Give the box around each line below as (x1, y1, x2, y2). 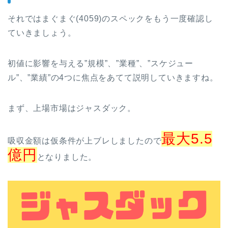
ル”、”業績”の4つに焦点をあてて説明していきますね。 (8, 73, 218, 82)
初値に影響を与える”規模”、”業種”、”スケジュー (8, 59, 193, 68)
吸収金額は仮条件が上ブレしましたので (8, 136, 162, 146)
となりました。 (37, 153, 97, 162)
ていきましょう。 (8, 28, 76, 38)
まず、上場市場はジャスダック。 (8, 104, 136, 113)
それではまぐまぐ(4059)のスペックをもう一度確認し (8, 14, 213, 23)
